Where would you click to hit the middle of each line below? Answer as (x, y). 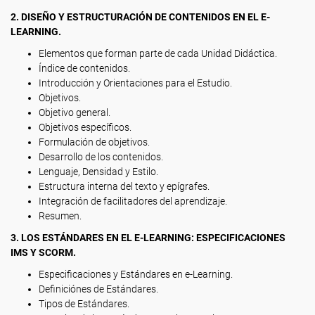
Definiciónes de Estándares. (98, 289)
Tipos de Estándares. (84, 304)
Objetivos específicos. (85, 127)
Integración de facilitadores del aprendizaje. (133, 201)
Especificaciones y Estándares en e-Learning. (136, 274)
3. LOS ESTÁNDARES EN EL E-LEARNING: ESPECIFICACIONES (148, 238)
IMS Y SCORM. (43, 252)
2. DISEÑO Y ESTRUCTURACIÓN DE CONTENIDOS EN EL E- (140, 17)
